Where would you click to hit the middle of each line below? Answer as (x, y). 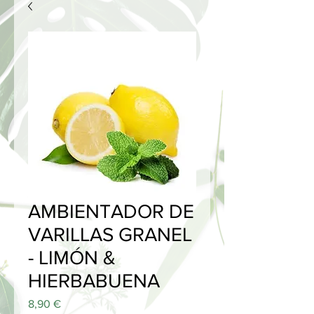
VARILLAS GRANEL (110, 234)
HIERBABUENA (94, 281)
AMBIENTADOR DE (111, 211)
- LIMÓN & (72, 258)
